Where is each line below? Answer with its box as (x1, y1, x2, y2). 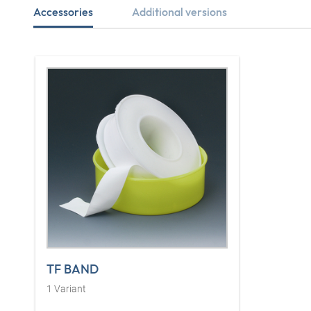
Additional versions (132, 4, 227, 19)
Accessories (33, 4, 93, 19)
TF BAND (47, 260, 99, 277)
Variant (52, 281, 86, 295)
